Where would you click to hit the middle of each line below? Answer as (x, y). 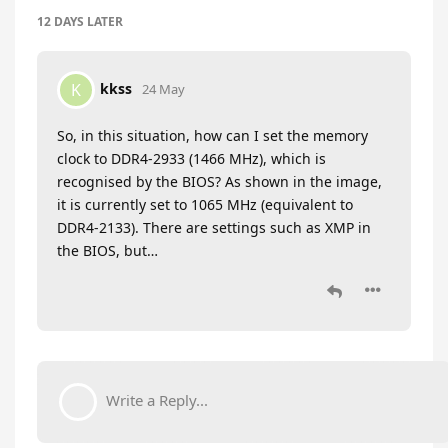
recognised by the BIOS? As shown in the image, (219, 182)
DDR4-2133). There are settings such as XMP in (214, 228)
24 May (163, 89)
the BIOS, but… (107, 251)
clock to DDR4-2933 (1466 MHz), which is (191, 159)
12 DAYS (60, 22)
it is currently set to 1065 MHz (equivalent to (205, 205)
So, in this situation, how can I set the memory (212, 136)
